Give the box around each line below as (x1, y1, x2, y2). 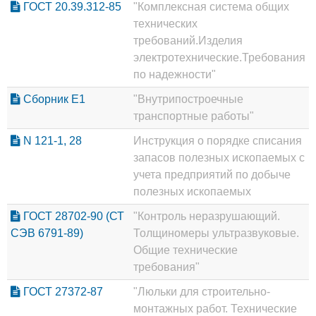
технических (133, 17, 197, 30)
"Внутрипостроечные (133, 92, 243, 105)
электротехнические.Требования (133, 51, 305, 63)
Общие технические (133, 243, 238, 256)
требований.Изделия (133, 34, 243, 47)
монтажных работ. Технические (133, 302, 297, 315)
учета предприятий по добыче (133, 168, 291, 181)
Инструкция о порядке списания (133, 134, 302, 147)
